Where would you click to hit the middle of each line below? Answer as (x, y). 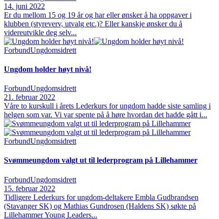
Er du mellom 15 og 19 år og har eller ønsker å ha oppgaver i (98, 15)
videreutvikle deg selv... (40, 32)
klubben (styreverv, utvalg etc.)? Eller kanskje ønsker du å (93, 23)
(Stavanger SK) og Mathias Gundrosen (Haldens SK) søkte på (100, 206)
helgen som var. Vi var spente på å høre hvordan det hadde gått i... (106, 115)
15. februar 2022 (30, 188)
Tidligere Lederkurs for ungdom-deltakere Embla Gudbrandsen (101, 197)
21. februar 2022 (30, 97)
